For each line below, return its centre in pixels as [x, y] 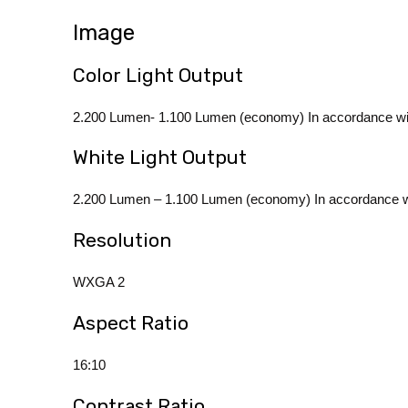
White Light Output [160, 158]
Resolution [122, 240]
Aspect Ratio [131, 322]
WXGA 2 [99, 282]
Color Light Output [158, 75]
